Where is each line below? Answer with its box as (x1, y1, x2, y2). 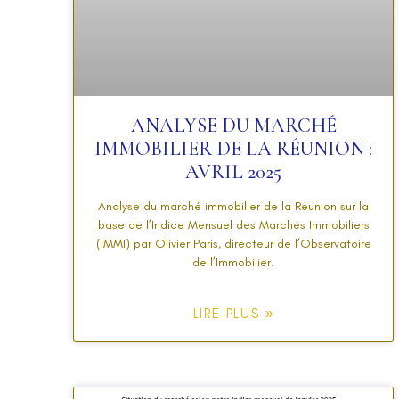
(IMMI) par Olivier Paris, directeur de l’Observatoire (95, 235, 371, 251)
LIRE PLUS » (192, 305, 274, 322)
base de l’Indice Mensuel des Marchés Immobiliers (97, 216, 370, 232)
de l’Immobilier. (192, 254, 274, 270)
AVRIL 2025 (185, 159, 281, 183)
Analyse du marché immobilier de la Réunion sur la (98, 198, 369, 214)
